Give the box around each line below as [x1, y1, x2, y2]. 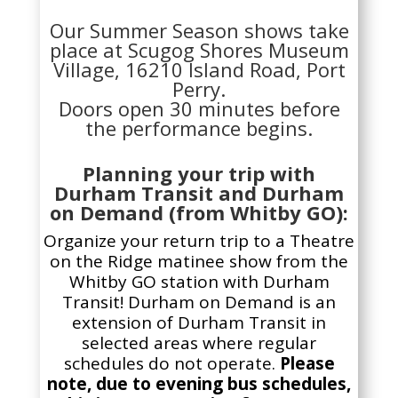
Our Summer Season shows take [49, 16, 349, 44]
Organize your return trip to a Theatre [44, 228, 355, 252]
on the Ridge [50, 249, 158, 273]
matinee [157, 249, 226, 273]
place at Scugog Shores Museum [49, 36, 349, 63]
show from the [225, 249, 349, 273]
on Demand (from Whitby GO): [50, 198, 349, 226]
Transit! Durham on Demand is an [62, 290, 337, 314]
